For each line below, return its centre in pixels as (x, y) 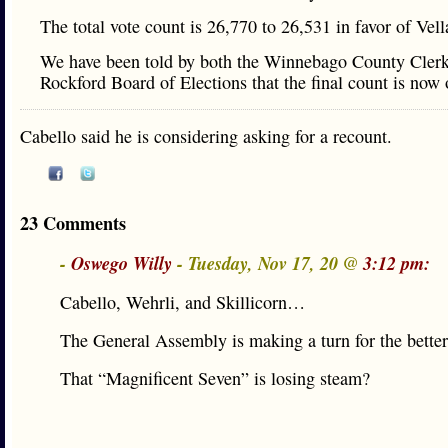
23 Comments (73, 223)
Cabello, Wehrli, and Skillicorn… (182, 302)
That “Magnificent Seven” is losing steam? (215, 378)
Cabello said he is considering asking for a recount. (206, 136)
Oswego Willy (121, 263)
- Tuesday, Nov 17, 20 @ (267, 263)
